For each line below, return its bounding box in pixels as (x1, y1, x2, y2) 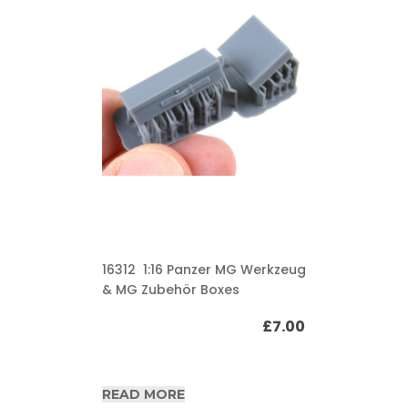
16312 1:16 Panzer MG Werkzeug (101, 260, 306, 279)
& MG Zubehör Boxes (101, 280, 240, 299)
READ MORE (101, 386, 185, 403)
